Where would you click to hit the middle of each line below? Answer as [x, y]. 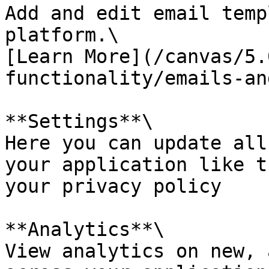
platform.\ [62, 35]
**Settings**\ [79, 121]
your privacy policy [113, 186]
